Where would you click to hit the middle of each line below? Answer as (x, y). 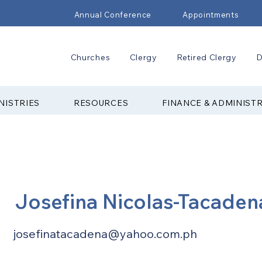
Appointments (211, 15)
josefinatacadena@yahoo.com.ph (105, 234)
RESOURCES (101, 103)
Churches (90, 57)
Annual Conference (113, 15)
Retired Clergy (207, 57)
